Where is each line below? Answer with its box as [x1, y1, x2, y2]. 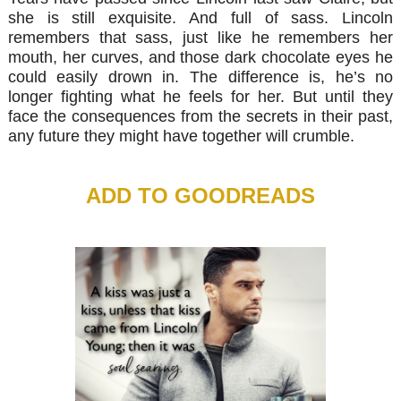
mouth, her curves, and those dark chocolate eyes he [7, 47, 394, 66]
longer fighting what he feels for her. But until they [7, 87, 394, 106]
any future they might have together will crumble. [7, 126, 354, 145]
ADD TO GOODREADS [85, 183, 315, 208]
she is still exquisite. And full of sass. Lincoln [7, 8, 394, 27]
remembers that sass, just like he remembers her [7, 28, 394, 47]
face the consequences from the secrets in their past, [7, 107, 394, 125]
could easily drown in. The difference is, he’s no [7, 67, 394, 86]
